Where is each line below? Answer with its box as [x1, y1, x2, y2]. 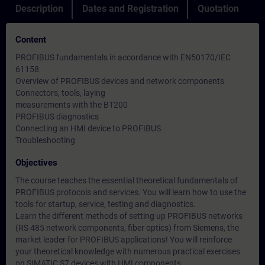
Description [15, 3, 63, 14]
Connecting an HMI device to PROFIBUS [15, 124, 161, 133]
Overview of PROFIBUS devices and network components [15, 76, 224, 86]
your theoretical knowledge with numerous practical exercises [15, 247, 240, 256]
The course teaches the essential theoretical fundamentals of [15, 176, 238, 185]
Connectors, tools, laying [15, 88, 105, 98]
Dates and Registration [82, 3, 179, 14]
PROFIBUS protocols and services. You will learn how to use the [15, 188, 246, 197]
